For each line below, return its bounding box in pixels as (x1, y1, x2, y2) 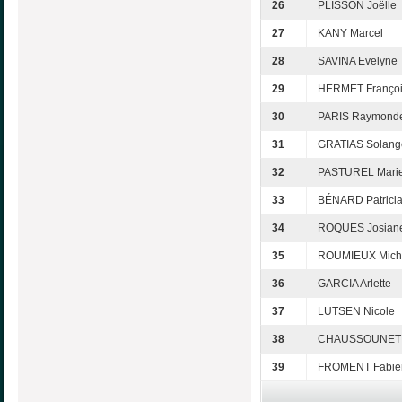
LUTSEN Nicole (318, 305, 395, 319)
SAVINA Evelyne (318, 55, 398, 68)
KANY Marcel (318, 27, 383, 40)
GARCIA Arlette (318, 277, 391, 291)
